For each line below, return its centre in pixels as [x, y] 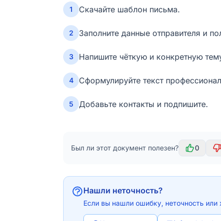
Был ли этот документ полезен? [125, 148]
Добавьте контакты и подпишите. [144, 104]
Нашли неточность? [123, 190]
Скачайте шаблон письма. [129, 9]
